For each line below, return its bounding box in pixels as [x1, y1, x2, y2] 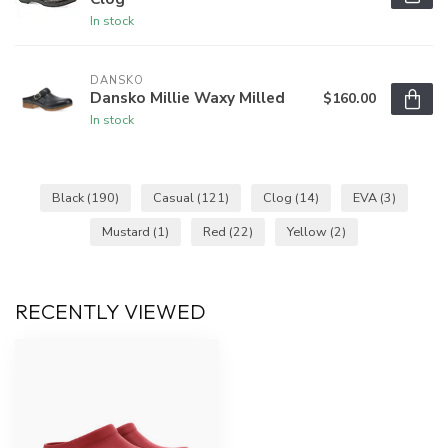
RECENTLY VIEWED [15, 298, 206, 325]
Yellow [287, 223, 330, 241]
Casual [153, 189, 197, 207]
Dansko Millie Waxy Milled [90, 86, 285, 108]
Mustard [102, 223, 153, 241]
